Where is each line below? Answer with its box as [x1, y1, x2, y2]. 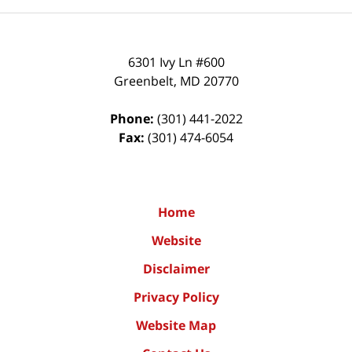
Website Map [136, 317, 216, 335]
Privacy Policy [133, 288, 219, 306]
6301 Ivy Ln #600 [127, 53, 225, 71]
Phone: [109, 110, 157, 128]
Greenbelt [113, 72, 174, 90]
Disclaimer [142, 260, 210, 278]
